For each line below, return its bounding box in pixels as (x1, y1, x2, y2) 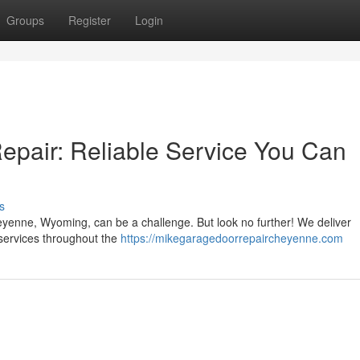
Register (68, 12, 111, 28)
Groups (6, 12, 44, 28)
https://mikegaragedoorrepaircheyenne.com (121, 230, 343, 246)
